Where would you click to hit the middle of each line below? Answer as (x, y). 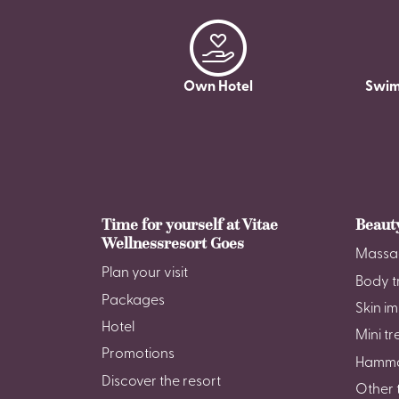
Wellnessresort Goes (173, 244)
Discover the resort (161, 382)
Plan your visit (145, 274)
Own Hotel (218, 88)
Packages (133, 301)
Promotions (138, 355)
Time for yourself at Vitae (190, 225)
